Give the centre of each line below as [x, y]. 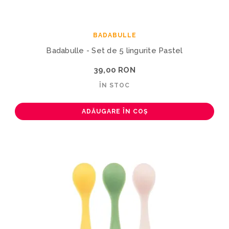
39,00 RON [114, 70]
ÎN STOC [114, 85]
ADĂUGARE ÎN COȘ [114, 111]
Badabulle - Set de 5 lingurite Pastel [114, 50]
